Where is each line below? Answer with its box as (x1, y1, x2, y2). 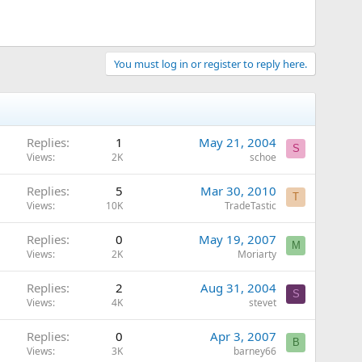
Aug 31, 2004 (200, 279, 276, 296)
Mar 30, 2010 (200, 182, 276, 199)
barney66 (234, 343, 276, 358)
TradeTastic (225, 198, 276, 213)
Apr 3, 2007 (210, 327, 276, 344)
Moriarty (238, 246, 276, 261)
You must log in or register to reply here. (114, 56, 307, 71)
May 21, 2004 (199, 133, 276, 150)
